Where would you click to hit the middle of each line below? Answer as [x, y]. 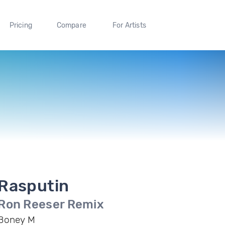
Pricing [21, 25]
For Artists [129, 25]
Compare [72, 25]
